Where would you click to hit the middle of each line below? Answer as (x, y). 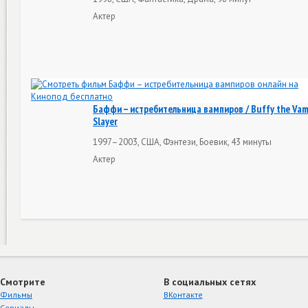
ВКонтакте (183, 295)
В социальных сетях (209, 282)
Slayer (105, 121)
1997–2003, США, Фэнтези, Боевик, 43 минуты (182, 142)
